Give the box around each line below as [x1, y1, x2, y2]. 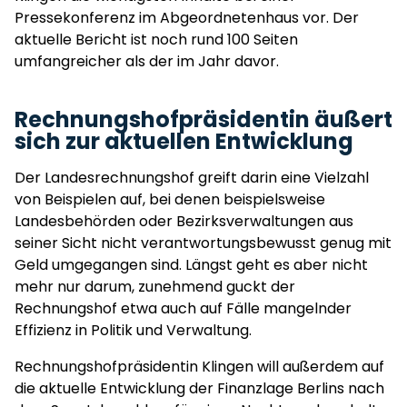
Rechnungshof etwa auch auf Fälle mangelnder [15, 298, 352, 319]
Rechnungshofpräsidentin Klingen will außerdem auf [15, 356, 384, 377]
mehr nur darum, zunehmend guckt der [15, 276, 295, 297]
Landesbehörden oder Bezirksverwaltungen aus [15, 211, 353, 232]
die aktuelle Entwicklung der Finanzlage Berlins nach [15, 378, 384, 399]
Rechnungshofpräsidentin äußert [15, 104, 392, 134]
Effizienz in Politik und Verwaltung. [15, 320, 252, 341]
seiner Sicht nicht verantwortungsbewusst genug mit [15, 233, 392, 253]
